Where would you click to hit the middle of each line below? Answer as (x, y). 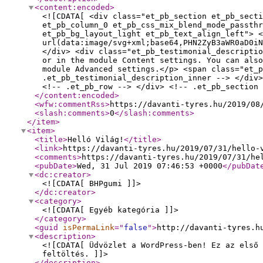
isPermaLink (89, 227)
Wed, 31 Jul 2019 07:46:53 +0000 (150, 166)
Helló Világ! (96, 139)
